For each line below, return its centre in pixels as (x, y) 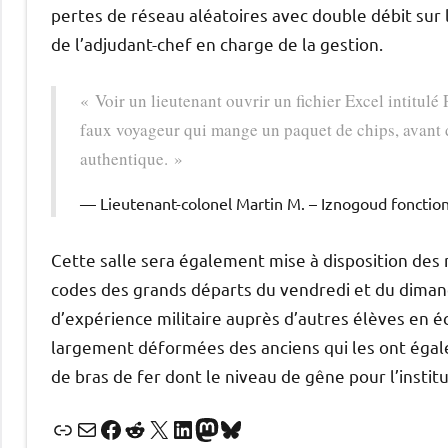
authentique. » (131, 159)
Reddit (158, 428)
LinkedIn (215, 428)
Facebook (150, 428)
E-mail (97, 428)
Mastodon (249, 428)
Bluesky (260, 428)
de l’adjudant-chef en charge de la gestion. (217, 44)
